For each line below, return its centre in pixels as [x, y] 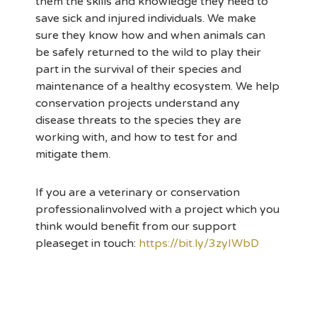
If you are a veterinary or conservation [138, 192]
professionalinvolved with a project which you [157, 209]
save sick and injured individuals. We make [146, 18]
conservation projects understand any [138, 103]
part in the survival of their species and [138, 69]
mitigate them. [74, 154]
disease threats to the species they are [138, 120]
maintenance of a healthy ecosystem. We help [157, 86]
